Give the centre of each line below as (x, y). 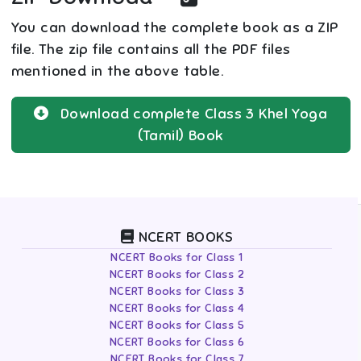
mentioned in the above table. (117, 71)
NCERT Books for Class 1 (177, 257)
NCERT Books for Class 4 (177, 308)
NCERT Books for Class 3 (177, 291)
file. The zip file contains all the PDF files (151, 50)
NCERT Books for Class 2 (177, 274)
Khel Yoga (293, 114)
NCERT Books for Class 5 (177, 325)
